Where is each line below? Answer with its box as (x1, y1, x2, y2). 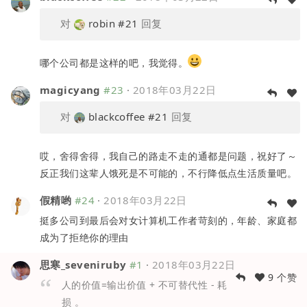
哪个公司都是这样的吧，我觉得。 (40, 56, 188, 69)
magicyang (40, 82, 101, 97)
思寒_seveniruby (40, 257, 127, 271)
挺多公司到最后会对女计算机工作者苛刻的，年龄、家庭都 (40, 213, 297, 227)
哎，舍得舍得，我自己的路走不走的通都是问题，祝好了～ (40, 149, 297, 162)
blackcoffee (88, 109, 145, 123)
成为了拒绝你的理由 (40, 230, 129, 244)
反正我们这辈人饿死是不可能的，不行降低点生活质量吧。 (40, 166, 297, 180)
